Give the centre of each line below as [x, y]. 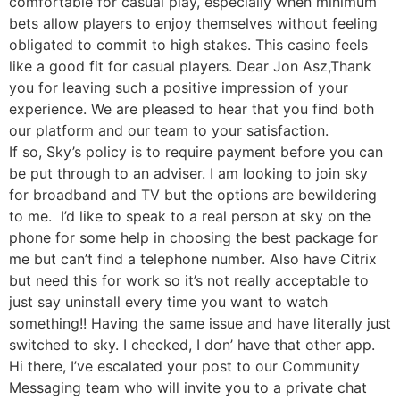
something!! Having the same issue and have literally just [200, 324]
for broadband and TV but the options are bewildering [193, 195]
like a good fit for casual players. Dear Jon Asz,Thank [190, 67]
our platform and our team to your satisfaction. [169, 131]
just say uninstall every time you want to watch [168, 302]
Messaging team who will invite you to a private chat [188, 388]
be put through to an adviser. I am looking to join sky [188, 174]
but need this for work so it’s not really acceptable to [189, 281]
